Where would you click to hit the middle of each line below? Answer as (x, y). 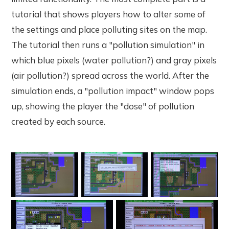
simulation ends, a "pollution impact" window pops (113, 91)
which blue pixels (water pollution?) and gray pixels (114, 60)
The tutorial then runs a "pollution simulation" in (108, 45)
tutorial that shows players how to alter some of (109, 14)
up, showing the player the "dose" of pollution (103, 106)
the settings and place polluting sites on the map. (109, 30)
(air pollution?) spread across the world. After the (110, 76)
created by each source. (59, 122)
